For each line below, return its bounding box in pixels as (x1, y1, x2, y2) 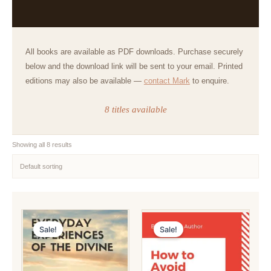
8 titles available (104, 104, 167, 115)
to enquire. (189, 76, 229, 85)
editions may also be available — (25, 76, 144, 85)
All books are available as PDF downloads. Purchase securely (25, 47, 243, 56)
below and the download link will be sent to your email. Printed (25, 61, 243, 71)
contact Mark (143, 76, 190, 85)
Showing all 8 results (12, 141, 72, 149)
